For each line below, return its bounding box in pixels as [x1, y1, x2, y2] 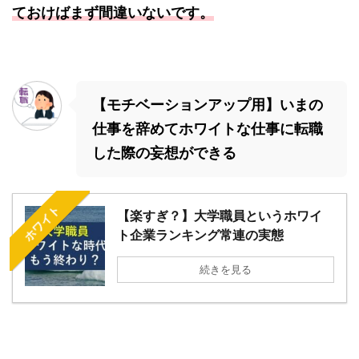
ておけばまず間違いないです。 [12, 4, 214, 22]
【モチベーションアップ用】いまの [92, 96, 323, 114]
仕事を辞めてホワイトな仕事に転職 [92, 120, 323, 138]
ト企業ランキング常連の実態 [117, 227, 284, 244]
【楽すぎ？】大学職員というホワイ [117, 208, 322, 224]
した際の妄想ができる [92, 144, 236, 162]
